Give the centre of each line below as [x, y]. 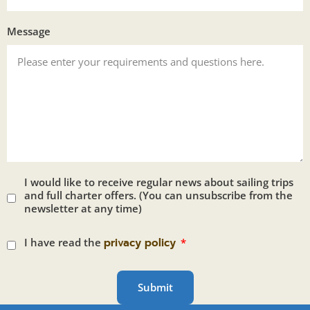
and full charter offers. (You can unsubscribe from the [158, 195]
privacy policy [140, 243]
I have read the [64, 242]
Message [29, 31]
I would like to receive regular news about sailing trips [159, 182]
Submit [155, 287]
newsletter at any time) [83, 208]
